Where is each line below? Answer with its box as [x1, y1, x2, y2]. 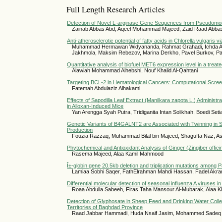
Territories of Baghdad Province [67, 204, 143, 210]
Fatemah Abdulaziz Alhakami [72, 85, 141, 91]
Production [67, 126, 93, 133]
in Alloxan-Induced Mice [67, 103, 124, 109]
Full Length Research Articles [66, 3, 166, 15]
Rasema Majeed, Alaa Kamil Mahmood [72, 150, 164, 157]
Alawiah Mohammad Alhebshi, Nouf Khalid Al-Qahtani [72, 67, 198, 73]
